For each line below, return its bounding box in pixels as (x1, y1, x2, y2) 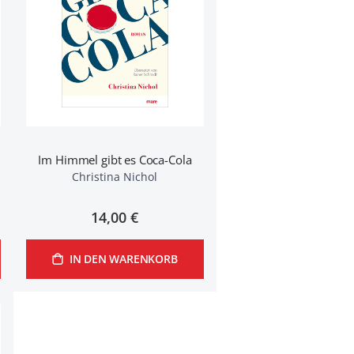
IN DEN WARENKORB (69, 251, 178, 266)
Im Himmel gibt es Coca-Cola (38, 152, 192, 168)
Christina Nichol (72, 169, 158, 184)
